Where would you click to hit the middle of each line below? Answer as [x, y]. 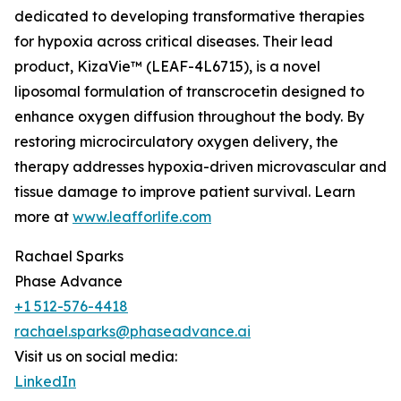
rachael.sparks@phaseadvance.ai [132, 332]
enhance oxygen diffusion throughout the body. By [189, 117]
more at [43, 217]
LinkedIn [45, 382]
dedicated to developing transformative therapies [189, 17]
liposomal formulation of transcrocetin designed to [189, 92]
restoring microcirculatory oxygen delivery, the [176, 142]
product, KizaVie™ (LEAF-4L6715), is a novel [167, 67]
